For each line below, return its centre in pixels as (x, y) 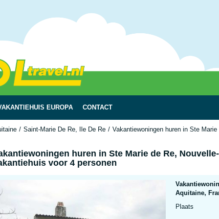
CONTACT (98, 107)
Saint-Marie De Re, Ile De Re (65, 129)
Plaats (184, 207)
